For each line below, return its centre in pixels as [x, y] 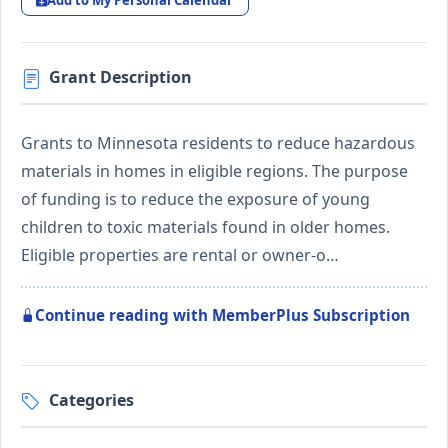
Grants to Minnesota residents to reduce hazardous [218, 142]
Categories [91, 399]
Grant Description [120, 76]
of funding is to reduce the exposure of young [195, 198]
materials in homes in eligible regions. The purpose [214, 170]
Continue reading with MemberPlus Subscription [222, 314]
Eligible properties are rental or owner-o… [180, 254]
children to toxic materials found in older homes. [205, 226]
